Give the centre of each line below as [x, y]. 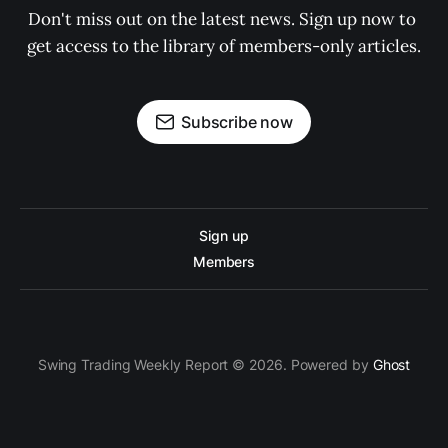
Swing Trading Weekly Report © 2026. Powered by [205, 364]
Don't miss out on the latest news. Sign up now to [224, 19]
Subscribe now [237, 122]
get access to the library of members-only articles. [224, 46]
